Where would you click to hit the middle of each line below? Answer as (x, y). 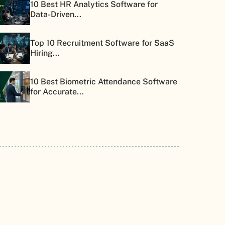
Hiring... (45, 53)
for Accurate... (57, 91)
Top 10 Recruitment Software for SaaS (102, 43)
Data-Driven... (56, 14)
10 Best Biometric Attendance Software (104, 81)
